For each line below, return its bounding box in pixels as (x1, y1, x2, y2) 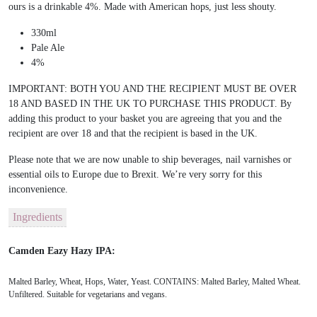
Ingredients (13, 210, 62, 223)
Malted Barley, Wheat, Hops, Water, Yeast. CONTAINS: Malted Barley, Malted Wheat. (8, 276, 301, 287)
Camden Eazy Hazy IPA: (8, 246, 115, 257)
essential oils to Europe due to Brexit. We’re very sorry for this (8, 168, 262, 180)
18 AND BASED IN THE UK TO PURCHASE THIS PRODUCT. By (8, 98, 292, 109)
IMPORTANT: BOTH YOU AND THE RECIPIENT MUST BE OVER (8, 83, 296, 94)
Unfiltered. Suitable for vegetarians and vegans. (8, 289, 167, 299)
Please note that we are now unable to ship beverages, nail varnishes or (8, 154, 292, 165)
